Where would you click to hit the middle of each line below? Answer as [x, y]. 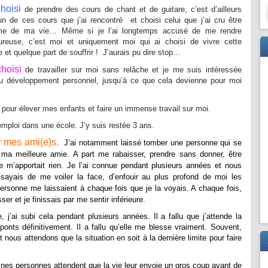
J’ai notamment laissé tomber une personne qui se [153, 143]
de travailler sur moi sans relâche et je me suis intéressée [132, 70]
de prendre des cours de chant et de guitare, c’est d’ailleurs [131, 9]
